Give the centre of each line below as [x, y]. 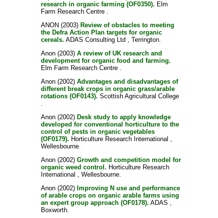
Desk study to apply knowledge [124, 117]
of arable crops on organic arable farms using [110, 195]
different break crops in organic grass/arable [108, 89]
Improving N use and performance [128, 188]
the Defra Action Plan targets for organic [101, 32]
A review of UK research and [119, 53]
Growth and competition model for [129, 160]
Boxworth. [55, 210]
